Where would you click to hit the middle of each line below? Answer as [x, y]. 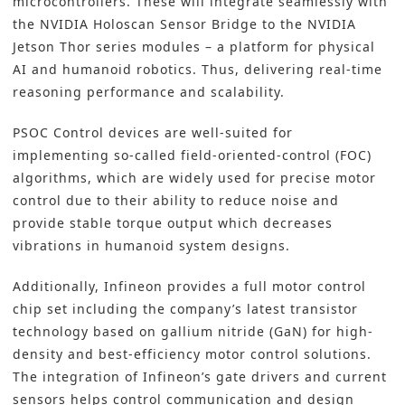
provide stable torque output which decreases [173, 223]
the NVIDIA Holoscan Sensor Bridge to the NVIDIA [184, 24]
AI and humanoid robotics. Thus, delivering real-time [198, 70]
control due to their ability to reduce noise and [176, 201]
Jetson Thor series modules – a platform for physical [194, 47]
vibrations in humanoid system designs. [151, 246]
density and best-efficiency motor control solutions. [192, 354]
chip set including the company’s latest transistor [185, 309]
